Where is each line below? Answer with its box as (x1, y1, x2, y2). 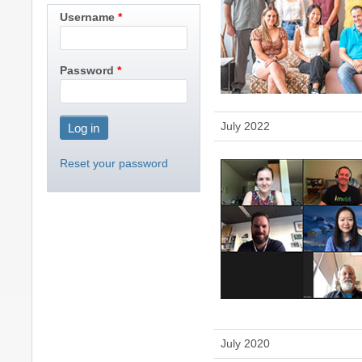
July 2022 (220, 119, 270, 133)
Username (59, 11, 115, 24)
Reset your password (59, 157, 168, 170)
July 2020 (220, 336, 270, 350)
